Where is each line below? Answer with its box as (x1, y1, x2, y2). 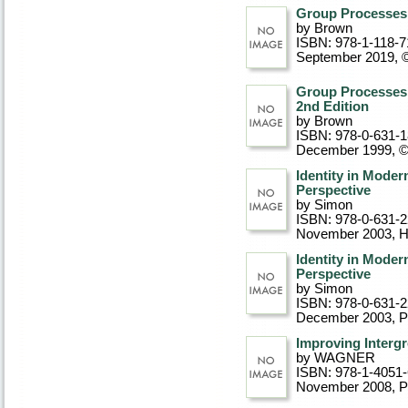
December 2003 (296, 311, 392, 325)
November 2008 (296, 380, 392, 394)
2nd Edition (296, 99, 369, 114)
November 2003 (296, 227, 392, 241)
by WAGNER (296, 351, 375, 365)
